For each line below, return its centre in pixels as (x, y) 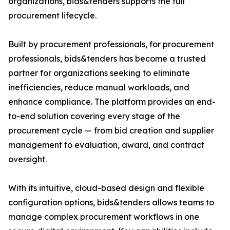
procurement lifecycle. (52, 15)
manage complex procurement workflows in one (104, 217)
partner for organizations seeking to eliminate (99, 73)
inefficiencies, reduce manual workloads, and (99, 87)
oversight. (27, 159)
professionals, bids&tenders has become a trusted (107, 59)
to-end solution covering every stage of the (94, 116)
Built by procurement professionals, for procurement (111, 44)
